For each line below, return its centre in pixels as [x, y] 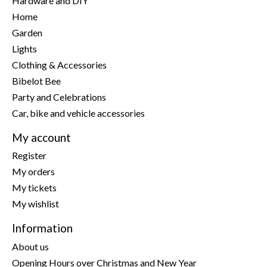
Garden [27, 32]
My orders [33, 172]
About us [30, 246]
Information [42, 228]
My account [41, 137]
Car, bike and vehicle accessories [78, 113]
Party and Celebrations [59, 97]
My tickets [34, 188]
